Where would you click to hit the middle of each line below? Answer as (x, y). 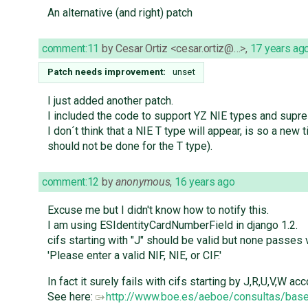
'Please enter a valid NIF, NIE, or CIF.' (134, 256)
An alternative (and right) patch (120, 13)
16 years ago (205, 182)
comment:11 (71, 49)
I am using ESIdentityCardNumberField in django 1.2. (172, 225)
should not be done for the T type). (130, 146)
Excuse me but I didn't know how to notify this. (158, 210)
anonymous (143, 182)
